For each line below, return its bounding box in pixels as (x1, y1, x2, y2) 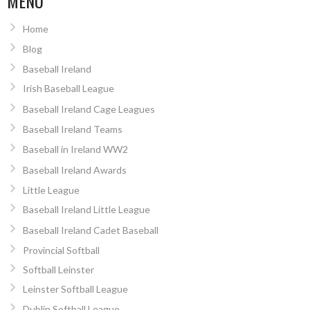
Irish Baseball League (22, 82, 114, 95)
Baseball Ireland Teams (22, 123, 122, 136)
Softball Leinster (22, 264, 94, 276)
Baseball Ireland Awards (22, 163, 127, 176)
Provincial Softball (22, 244, 100, 257)
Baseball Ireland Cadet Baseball (22, 224, 158, 236)
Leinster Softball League (22, 283, 128, 295)
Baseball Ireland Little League (22, 203, 150, 216)
